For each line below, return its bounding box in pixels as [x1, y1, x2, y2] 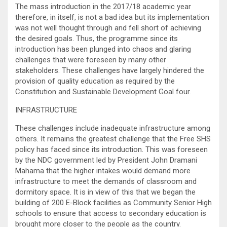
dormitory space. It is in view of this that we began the [15, 187, 196, 197]
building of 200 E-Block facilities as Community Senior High [15, 198, 212, 207]
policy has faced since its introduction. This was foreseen [15, 144, 208, 154]
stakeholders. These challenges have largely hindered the [15, 65, 204, 75]
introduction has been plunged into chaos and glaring [15, 44, 191, 54]
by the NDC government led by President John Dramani [15, 155, 197, 165]
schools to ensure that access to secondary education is [15, 208, 206, 218]
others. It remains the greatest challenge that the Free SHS [15, 134, 211, 143]
